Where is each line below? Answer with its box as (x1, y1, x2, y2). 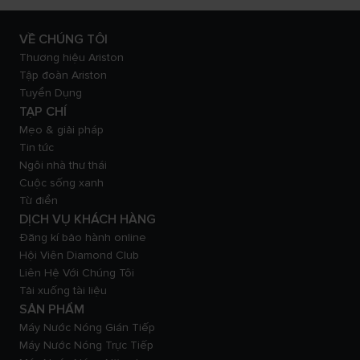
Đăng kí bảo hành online (19, 231, 146, 244)
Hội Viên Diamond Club (19, 248, 139, 262)
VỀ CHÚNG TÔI (19, 31, 108, 47)
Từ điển (19, 194, 58, 207)
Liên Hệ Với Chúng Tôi (19, 266, 134, 280)
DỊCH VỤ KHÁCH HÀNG (19, 211, 156, 227)
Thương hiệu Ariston (19, 51, 124, 64)
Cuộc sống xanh (19, 176, 104, 190)
